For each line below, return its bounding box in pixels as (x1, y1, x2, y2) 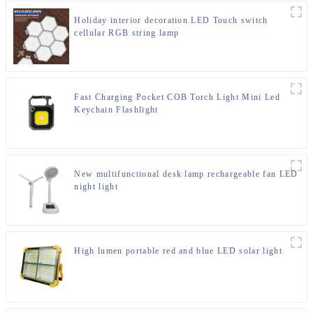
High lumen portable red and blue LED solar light (74, 246, 282, 256)
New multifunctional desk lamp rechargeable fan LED (74, 169, 298, 180)
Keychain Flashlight (74, 105, 159, 115)
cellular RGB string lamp (74, 28, 180, 38)
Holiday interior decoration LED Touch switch (74, 15, 268, 26)
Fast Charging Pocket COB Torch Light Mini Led (74, 92, 280, 103)
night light (74, 182, 118, 192)
